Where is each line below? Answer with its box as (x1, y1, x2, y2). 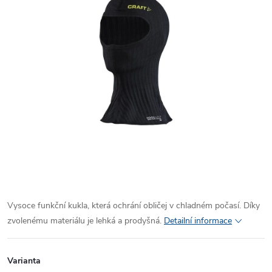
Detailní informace (164, 214, 232, 226)
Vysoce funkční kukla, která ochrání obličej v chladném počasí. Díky (7, 199, 260, 211)
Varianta (7, 254, 41, 267)
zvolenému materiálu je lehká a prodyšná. (7, 214, 164, 226)
